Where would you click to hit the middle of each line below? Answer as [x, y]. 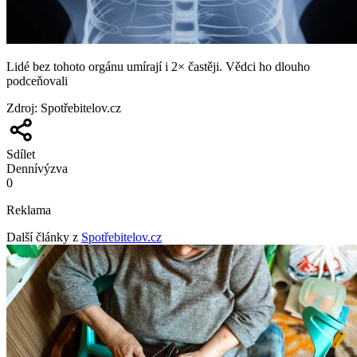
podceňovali [37, 80]
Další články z [42, 237]
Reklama [29, 210]
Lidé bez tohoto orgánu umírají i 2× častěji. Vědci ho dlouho [158, 66]
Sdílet [21, 154]
